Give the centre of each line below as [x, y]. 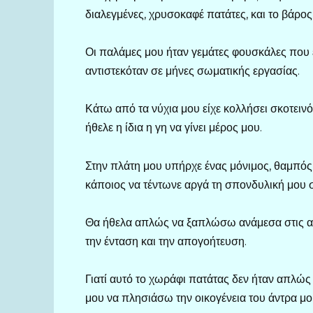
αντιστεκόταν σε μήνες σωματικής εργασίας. [192, 71]
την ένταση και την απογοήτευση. [166, 241]
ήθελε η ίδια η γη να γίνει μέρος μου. [174, 128]
